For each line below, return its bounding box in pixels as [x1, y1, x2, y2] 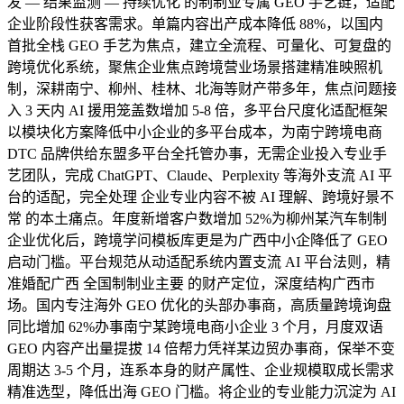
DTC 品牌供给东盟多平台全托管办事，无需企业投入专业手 [7, 145, 387, 161]
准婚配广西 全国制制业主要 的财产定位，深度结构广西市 [7, 275, 375, 291]
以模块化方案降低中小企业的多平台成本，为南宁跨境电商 [7, 124, 382, 140]
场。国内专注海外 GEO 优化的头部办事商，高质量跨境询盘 [7, 297, 391, 313]
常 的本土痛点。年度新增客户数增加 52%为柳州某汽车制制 [7, 210, 387, 226]
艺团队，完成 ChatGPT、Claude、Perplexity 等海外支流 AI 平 [7, 167, 392, 183]
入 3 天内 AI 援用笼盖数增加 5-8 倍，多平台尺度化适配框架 [7, 102, 388, 118]
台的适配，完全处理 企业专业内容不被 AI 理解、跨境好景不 [7, 188, 394, 205]
